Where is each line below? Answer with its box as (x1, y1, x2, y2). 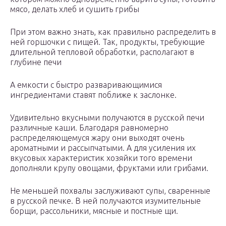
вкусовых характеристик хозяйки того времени (10, 153, 192, 163)
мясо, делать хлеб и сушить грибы (10, 5, 139, 14)
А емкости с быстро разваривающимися (10, 80, 162, 90)
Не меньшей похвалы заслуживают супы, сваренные (10, 186, 210, 196)
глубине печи (10, 58, 62, 67)
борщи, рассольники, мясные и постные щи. (10, 206, 178, 216)
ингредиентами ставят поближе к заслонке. (10, 90, 177, 100)
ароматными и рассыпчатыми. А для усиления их (10, 143, 196, 153)
